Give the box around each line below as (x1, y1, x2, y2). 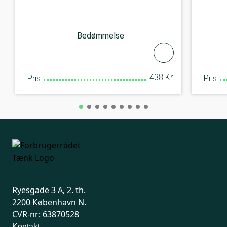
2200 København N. (12, 197, 86, 208)
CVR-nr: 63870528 (12, 209, 79, 220)
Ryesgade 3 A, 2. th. (12, 184, 86, 196)
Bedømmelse (77, 31, 124, 41)
